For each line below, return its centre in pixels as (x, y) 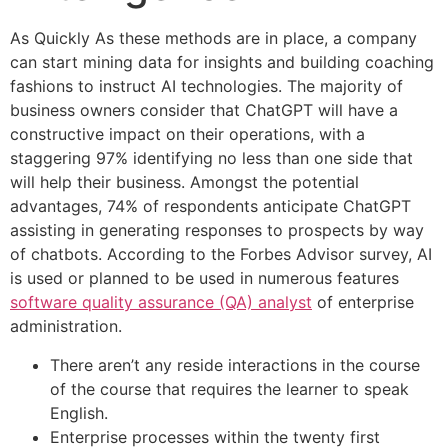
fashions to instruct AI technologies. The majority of (206, 86)
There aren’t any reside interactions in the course (235, 364)
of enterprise (363, 302)
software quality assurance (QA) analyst (161, 302)
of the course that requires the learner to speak (229, 388)
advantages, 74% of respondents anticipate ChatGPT (210, 206)
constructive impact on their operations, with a (187, 134)
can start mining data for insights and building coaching (222, 62)
